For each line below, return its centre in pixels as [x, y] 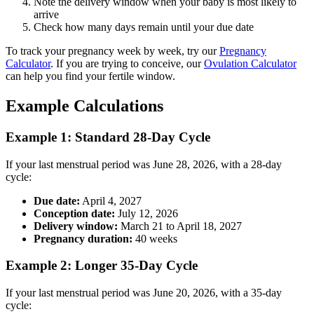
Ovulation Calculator [250, 64]
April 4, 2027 [111, 200]
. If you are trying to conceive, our [127, 64]
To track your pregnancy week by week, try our [112, 51]
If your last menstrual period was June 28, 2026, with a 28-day [144, 164]
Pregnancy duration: [83, 238]
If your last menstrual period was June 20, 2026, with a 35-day [144, 293]
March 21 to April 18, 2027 [180, 226]
